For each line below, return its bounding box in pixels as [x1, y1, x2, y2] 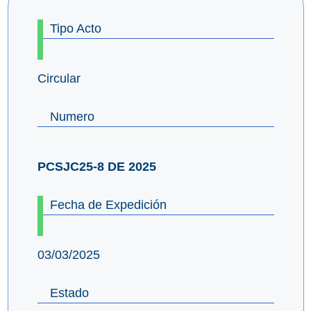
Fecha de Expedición [49, 197, 167, 212]
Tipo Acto [49, 21, 101, 35]
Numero [49, 109, 94, 124]
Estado [49, 285, 89, 300]
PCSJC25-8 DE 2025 [37, 159, 156, 174]
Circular [37, 71, 81, 85]
